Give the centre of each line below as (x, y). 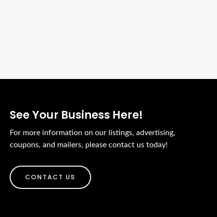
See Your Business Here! (76, 115)
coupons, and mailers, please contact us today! (89, 145)
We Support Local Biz (63, 18)
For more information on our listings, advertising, (93, 133)
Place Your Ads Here (62, 40)
